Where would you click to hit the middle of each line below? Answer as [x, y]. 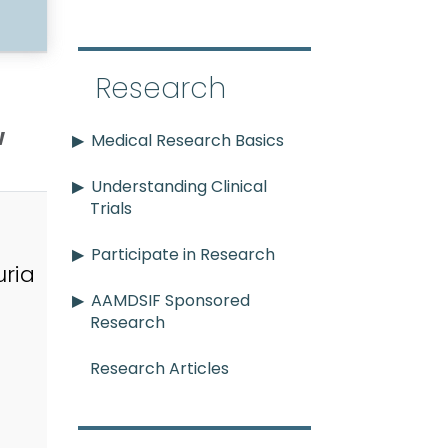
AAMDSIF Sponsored [170, 301]
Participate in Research [183, 255]
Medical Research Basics [187, 141]
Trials [111, 209]
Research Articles [159, 369]
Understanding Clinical [179, 187]
